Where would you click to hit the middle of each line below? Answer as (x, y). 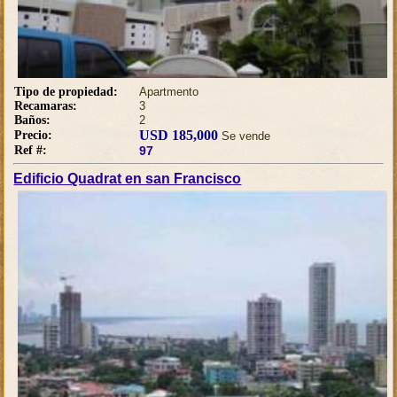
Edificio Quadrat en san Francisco (128, 178)
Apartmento (169, 91)
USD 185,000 (179, 135)
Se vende (245, 136)
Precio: (34, 135)
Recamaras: (46, 105)
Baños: (33, 120)
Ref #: (31, 150)
